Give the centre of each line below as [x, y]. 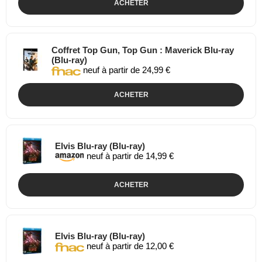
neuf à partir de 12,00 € [129, 246]
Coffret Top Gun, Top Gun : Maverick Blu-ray [143, 50]
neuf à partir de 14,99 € [129, 156]
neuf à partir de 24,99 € [126, 70]
